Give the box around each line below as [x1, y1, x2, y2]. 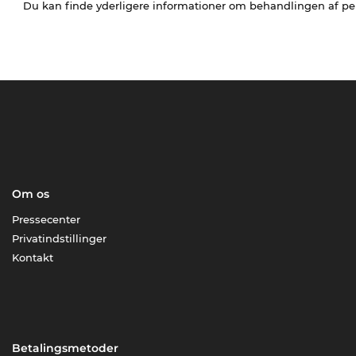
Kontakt [12, 251, 54, 265]
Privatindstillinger [12, 232, 107, 246]
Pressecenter [12, 213, 81, 226]
